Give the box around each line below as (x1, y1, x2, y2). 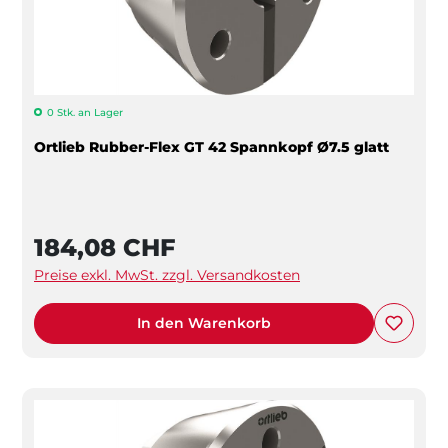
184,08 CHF (34, 232, 175, 262)
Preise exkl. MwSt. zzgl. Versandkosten (34, 265, 300, 284)
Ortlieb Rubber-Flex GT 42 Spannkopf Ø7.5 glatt (34, 137, 389, 156)
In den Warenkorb (137, 313, 271, 332)
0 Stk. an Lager (47, 105, 123, 119)
